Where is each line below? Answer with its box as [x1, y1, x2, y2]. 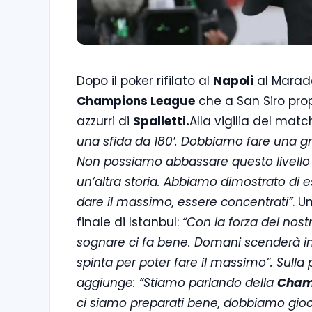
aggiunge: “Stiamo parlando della [77, 274, 277, 291]
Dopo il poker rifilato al [77, 72, 213, 89]
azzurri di [77, 112, 133, 130]
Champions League [77, 92, 195, 109]
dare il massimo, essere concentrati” [77, 193, 292, 210]
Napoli [213, 72, 253, 89]
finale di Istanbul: [77, 213, 182, 231]
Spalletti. [133, 112, 189, 130]
